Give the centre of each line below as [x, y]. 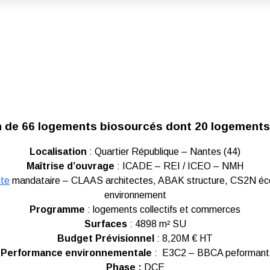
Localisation [58, 152]
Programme [57, 209]
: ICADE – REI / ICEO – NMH [179, 166]
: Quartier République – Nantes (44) [164, 152]
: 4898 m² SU [156, 224]
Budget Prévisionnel [106, 238]
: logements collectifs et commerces [163, 209]
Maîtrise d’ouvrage [71, 166]
